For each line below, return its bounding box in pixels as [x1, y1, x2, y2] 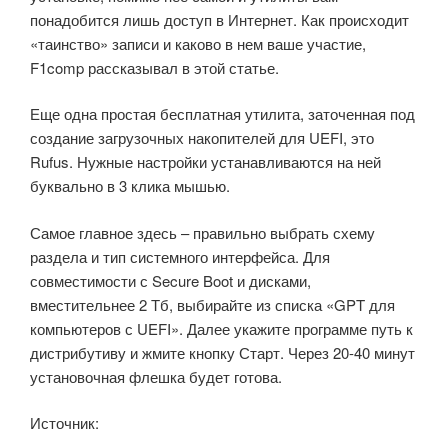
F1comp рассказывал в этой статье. [30, 56, 279, 78]
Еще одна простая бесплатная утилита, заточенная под [30, 103, 415, 125]
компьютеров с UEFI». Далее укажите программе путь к [30, 317, 413, 339]
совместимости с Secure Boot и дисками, [30, 269, 311, 291]
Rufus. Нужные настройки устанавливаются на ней [30, 151, 381, 173]
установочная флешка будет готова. [30, 365, 282, 387]
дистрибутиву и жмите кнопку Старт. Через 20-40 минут [30, 341, 415, 363]
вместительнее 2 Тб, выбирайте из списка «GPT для [30, 293, 395, 315]
